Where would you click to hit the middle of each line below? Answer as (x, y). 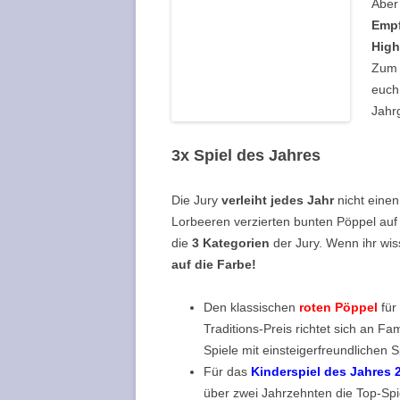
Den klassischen (250, 307)
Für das (227, 371)
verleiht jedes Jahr (278, 200)
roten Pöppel (337, 307)
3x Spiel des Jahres (246, 155)
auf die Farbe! (214, 264)
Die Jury (196, 200)
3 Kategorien (231, 242)
